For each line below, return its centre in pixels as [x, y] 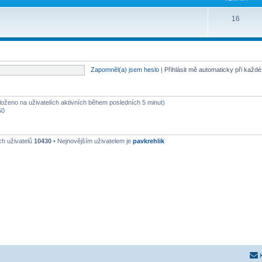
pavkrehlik [149, 141]
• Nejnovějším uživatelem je [92, 141]
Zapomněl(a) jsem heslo [125, 70]
